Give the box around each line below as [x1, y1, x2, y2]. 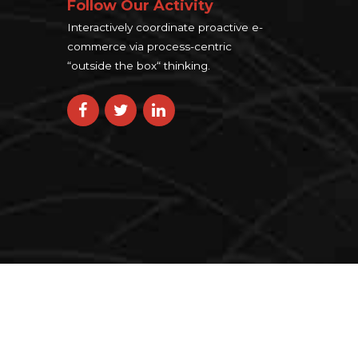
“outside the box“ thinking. [66, 58, 210, 72]
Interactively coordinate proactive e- [66, 20, 263, 34]
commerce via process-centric [66, 39, 232, 53]
